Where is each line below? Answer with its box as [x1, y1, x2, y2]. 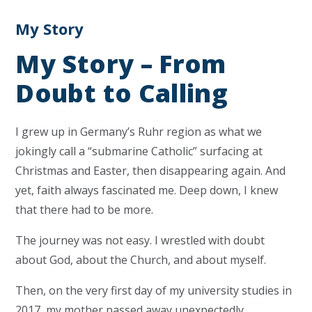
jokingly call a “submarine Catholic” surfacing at [15, 143, 263, 159]
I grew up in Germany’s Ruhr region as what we [15, 124, 263, 139]
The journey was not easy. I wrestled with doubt [15, 233, 265, 248]
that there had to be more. [15, 202, 154, 217]
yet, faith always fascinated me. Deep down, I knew [15, 182, 279, 198]
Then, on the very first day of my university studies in [15, 283, 292, 298]
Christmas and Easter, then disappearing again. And [15, 163, 286, 178]
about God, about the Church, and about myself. [15, 252, 267, 267]
